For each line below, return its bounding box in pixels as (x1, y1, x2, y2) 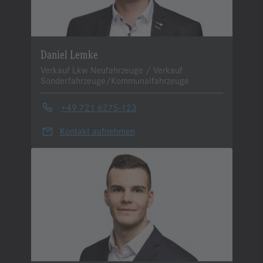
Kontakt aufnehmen (59, 124, 135, 137)
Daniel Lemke (40, 46, 98, 62)
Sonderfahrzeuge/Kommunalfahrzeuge (40, 74, 189, 87)
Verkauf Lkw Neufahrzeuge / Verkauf (40, 63, 183, 76)
